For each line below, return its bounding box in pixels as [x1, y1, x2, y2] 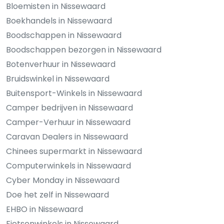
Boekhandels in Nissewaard [6, 15, 112, 27]
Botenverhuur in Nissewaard [6, 58, 115, 70]
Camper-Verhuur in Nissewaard [6, 116, 130, 128]
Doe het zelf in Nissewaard [6, 189, 109, 201]
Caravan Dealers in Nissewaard [6, 131, 128, 143]
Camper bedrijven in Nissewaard [6, 102, 133, 114]
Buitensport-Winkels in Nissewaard [6, 87, 142, 99]
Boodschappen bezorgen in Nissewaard [6, 44, 161, 56]
